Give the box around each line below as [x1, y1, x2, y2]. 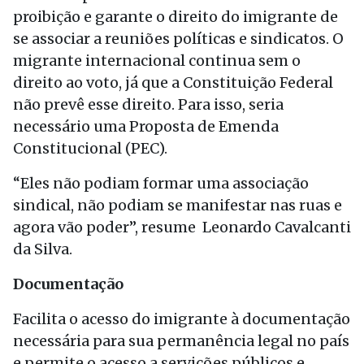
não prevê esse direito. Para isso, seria [13, 95, 284, 114]
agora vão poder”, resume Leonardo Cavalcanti [13, 218, 351, 236]
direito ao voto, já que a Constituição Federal [13, 73, 333, 92]
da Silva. [13, 240, 72, 258]
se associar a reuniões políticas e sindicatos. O [13, 29, 344, 48]
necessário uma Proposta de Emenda [13, 117, 279, 136]
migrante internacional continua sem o [13, 51, 301, 70]
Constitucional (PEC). [13, 139, 167, 158]
